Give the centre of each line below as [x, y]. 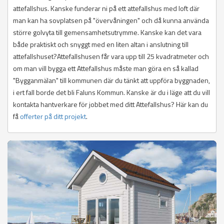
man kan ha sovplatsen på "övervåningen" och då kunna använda [111, 20]
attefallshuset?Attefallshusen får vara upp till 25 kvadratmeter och [111, 56]
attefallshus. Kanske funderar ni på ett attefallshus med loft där [106, 8]
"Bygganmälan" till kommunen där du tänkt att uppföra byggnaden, [111, 80]
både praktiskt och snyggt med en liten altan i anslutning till [101, 44]
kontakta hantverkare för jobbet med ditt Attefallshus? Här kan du [110, 104]
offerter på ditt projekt [53, 116]
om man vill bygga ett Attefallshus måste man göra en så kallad [106, 68]
